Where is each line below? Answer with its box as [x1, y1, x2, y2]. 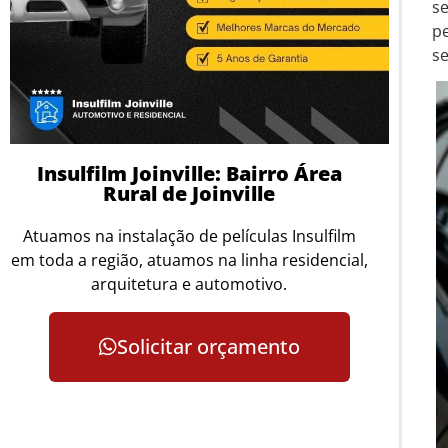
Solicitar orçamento [116, 333, 300, 361]
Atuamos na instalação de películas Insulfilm [22, 224, 356, 247]
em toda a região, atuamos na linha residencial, [10, 248, 368, 271]
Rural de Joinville [103, 179, 276, 207]
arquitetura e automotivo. [91, 272, 288, 295]
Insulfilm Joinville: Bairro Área [36, 159, 342, 187]
